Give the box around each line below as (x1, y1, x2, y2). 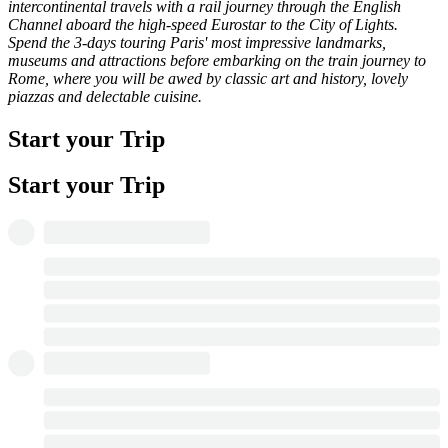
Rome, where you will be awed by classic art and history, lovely (8, 69, 408, 87)
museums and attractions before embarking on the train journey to (8, 51, 426, 69)
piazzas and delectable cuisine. (8, 87, 202, 105)
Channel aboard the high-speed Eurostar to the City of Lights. (8, 15, 398, 33)
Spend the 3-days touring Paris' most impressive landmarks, (8, 33, 386, 51)
